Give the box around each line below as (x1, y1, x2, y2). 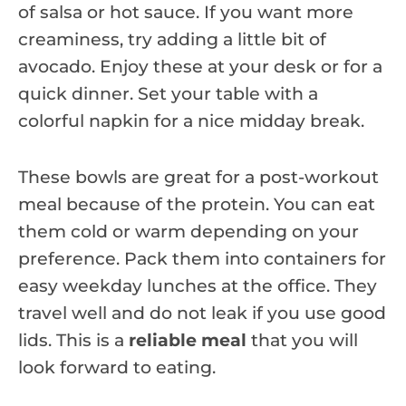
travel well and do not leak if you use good (18, 302, 386, 324)
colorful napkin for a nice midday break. (18, 110, 364, 131)
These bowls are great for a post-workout (18, 166, 379, 188)
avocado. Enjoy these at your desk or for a (18, 55, 382, 77)
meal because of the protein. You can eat (18, 193, 375, 215)
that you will (246, 329, 358, 351)
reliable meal (129, 329, 246, 351)
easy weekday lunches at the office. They (18, 275, 377, 296)
